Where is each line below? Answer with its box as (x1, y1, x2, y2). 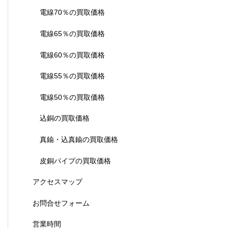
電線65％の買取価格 (40, 29, 105, 38)
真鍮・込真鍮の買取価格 (40, 135, 118, 144)
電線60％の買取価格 (40, 50, 105, 59)
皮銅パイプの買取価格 (40, 156, 111, 165)
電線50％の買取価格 (40, 93, 105, 101)
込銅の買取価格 (40, 114, 90, 123)
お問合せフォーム (33, 198, 90, 207)
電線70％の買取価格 (40, 8, 105, 17)
